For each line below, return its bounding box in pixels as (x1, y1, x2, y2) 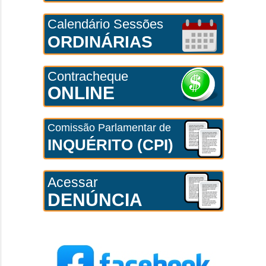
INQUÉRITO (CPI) (47, 135, 173, 154)
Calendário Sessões (47, 16, 163, 31)
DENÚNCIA (47, 189, 142, 210)
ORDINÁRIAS (47, 32, 153, 51)
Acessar (47, 174, 98, 190)
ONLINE (47, 83, 115, 103)
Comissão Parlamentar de (47, 121, 171, 134)
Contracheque (47, 68, 128, 84)
